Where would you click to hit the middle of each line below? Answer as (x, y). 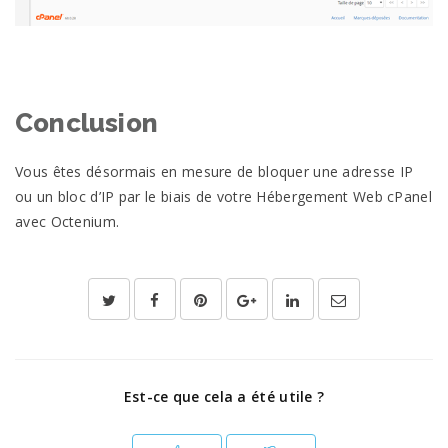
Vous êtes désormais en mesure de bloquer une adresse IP (214, 171)
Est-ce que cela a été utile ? (224, 396)
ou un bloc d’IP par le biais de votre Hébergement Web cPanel (223, 196)
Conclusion (86, 122)
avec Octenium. (67, 221)
